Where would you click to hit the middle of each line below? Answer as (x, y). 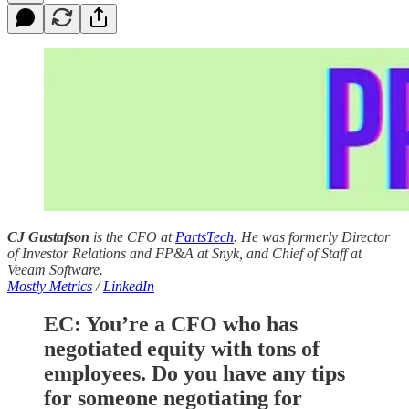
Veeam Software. (55, 269)
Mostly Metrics (50, 286)
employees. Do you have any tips (194, 374)
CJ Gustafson (48, 236)
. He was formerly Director (312, 236)
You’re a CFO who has (192, 325)
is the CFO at (132, 236)
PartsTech (204, 236)
